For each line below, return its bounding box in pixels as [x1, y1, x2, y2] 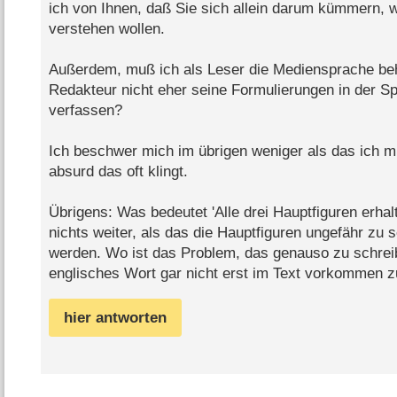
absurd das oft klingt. [48, 163, 188, 181]
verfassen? [48, 102, 122, 120]
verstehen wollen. [48, 20, 165, 38]
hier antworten [63, 309, 167, 327]
